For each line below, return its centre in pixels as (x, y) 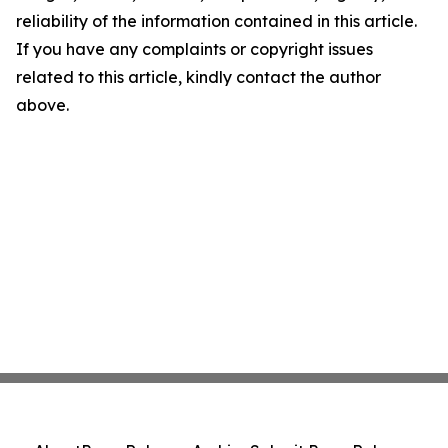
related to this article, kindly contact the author (198, 77)
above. (42, 105)
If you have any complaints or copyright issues (194, 49)
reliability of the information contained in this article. (216, 21)
